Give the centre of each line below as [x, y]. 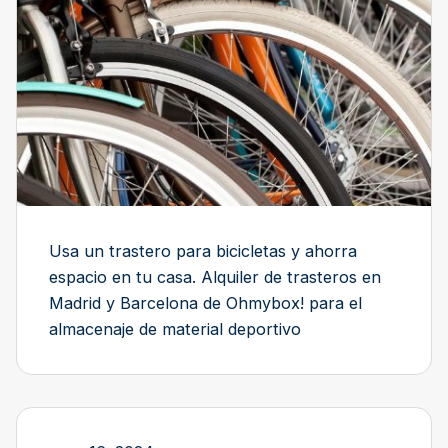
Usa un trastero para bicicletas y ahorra [203, 251]
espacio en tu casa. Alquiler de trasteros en [215, 277]
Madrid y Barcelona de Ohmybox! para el [205, 303]
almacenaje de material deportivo [175, 329]
